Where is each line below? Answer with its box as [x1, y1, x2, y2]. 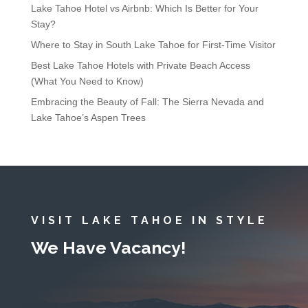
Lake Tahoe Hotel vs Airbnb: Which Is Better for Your [30, 3, 258, 14]
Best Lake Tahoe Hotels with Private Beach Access [30, 60, 250, 71]
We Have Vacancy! [30, 237, 186, 258]
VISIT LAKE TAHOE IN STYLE [30, 214, 268, 228]
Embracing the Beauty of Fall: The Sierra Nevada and [30, 96, 264, 108]
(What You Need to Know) [30, 76, 144, 87]
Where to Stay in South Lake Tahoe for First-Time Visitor [30, 39, 276, 51]
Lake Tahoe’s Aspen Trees [30, 112, 146, 124]
